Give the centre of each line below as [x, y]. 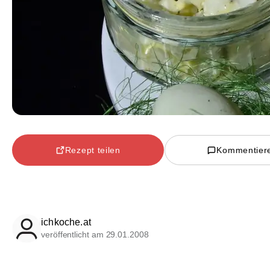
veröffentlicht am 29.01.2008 [95, 235]
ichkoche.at [66, 222]
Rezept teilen [93, 150]
